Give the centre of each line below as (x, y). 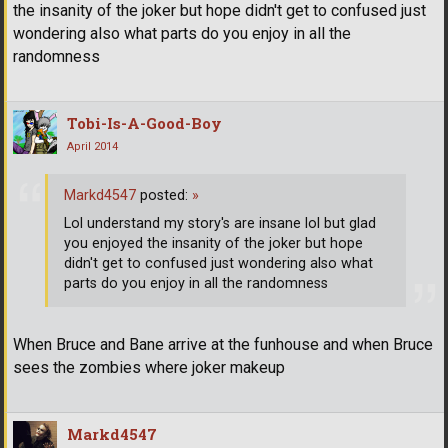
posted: (164, 196)
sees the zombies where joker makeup (149, 367)
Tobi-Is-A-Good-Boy (144, 123)
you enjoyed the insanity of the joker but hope (213, 244)
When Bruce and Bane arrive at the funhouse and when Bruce (223, 344)
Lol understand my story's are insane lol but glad (220, 224)
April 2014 (92, 147)
